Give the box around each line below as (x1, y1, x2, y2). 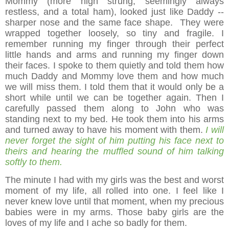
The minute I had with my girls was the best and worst (5, 175, 224, 186)
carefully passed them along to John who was (5, 103, 224, 114)
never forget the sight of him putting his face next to (5, 135, 224, 146)
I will (205, 125, 224, 135)
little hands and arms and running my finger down (5, 50, 224, 60)
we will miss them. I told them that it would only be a (5, 82, 224, 93)
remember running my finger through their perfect (5, 39, 224, 50)
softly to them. (5, 157, 62, 168)
